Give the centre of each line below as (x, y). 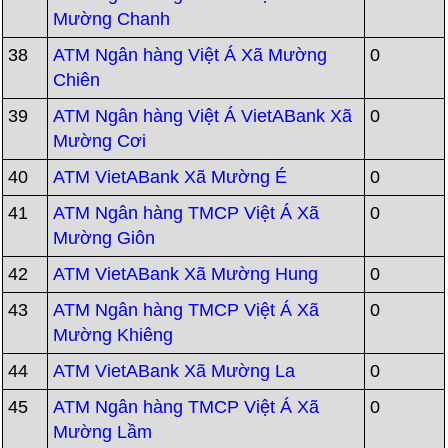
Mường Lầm (103, 432)
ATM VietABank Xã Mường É (170, 177)
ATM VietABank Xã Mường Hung (186, 274)
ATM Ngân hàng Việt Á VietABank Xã (203, 116)
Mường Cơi (100, 141)
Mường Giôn (104, 238)
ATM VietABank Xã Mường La (174, 371)
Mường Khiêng (113, 335)
